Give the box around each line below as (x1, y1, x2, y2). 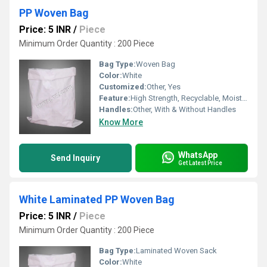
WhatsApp (178, 150, 218, 160)
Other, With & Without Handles (133, 105, 236, 114)
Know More (99, 117, 143, 127)
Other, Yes (147, 82, 181, 91)
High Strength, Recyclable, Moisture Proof (131, 94, 242, 103)
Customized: (99, 82, 147, 91)
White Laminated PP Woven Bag (19, 193, 175, 206)
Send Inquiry (51, 153, 100, 163)
